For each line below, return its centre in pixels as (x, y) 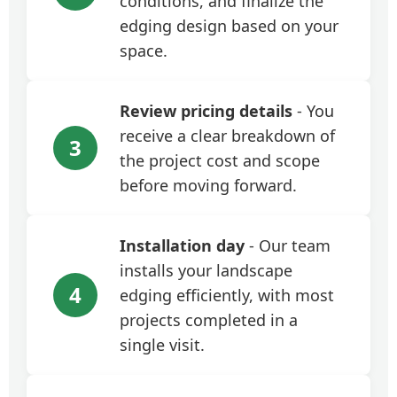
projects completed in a (209, 320)
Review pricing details (206, 111)
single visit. (162, 345)
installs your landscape (206, 270)
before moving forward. (208, 185)
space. (144, 51)
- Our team (288, 245)
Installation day (182, 245)
